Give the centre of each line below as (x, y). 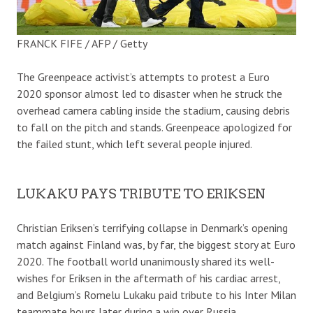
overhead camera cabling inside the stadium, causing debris (153, 110)
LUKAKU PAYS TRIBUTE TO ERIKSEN (141, 194)
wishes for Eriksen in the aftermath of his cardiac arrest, (148, 278)
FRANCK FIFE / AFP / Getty (82, 43)
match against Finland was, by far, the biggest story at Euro (156, 244)
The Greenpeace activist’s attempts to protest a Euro (143, 77)
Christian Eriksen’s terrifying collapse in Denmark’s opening (152, 227)
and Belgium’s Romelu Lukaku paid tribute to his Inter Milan (156, 294)
